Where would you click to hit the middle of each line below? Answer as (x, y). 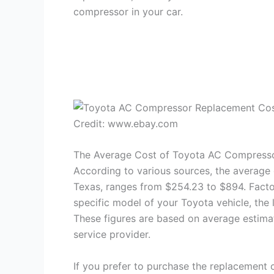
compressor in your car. (128, 12)
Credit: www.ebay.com (126, 123)
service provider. (112, 235)
